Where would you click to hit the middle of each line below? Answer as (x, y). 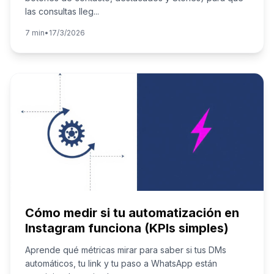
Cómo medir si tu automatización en (132, 213)
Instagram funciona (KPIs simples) (127, 228)
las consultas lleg (59, 11)
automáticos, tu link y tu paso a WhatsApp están (121, 263)
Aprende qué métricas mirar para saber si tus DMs (126, 250)
